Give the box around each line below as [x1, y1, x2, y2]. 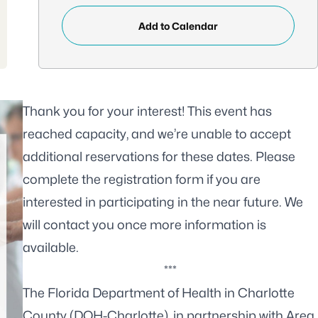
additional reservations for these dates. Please [23, 149, 295, 164]
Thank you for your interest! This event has [23, 104, 272, 119]
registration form [104, 172, 204, 187]
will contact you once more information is [23, 217, 266, 232]
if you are [204, 172, 261, 187]
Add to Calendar [138, 19, 218, 32]
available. [23, 240, 79, 255]
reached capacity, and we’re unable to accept [23, 126, 291, 141]
